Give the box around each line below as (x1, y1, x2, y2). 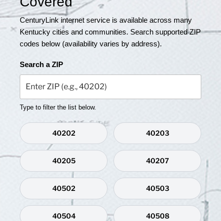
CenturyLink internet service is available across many (20, 15, 192, 24)
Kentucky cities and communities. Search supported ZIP (20, 27, 201, 36)
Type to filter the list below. (20, 103, 96, 111)
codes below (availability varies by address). (20, 39, 162, 48)
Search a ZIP (20, 60, 63, 69)
